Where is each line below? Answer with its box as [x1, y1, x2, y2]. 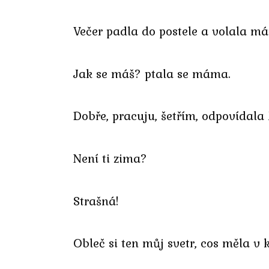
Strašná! [73, 191, 119, 210]
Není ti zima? [73, 149, 147, 168]
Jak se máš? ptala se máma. [73, 64, 231, 83]
